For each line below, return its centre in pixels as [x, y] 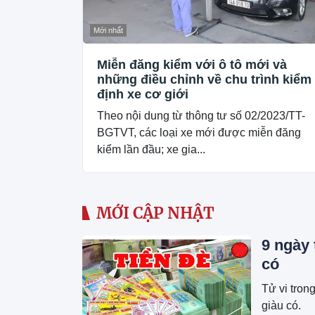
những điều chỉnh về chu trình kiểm [204, 79]
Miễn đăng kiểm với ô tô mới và [192, 64]
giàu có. [281, 305]
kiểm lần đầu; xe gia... [151, 149]
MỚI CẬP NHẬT [155, 213]
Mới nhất [108, 30]
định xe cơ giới [143, 94]
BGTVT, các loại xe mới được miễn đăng [199, 132]
